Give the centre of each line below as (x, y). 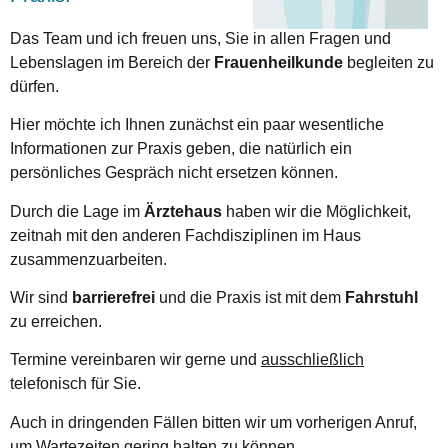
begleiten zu (388, 62)
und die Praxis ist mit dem (250, 298)
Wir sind (41, 298)
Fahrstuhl (381, 298)
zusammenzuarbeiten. (88, 259)
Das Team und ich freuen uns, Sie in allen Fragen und (200, 38)
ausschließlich (312, 360)
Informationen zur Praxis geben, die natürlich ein (181, 149)
